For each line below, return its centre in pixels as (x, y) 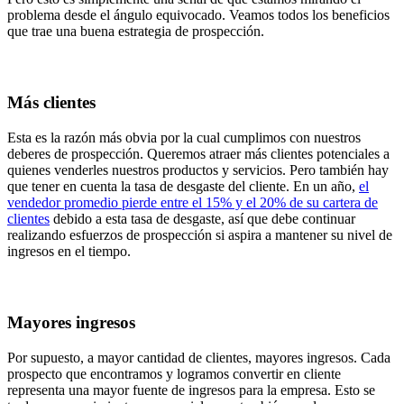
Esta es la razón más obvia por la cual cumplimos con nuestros (184, 137)
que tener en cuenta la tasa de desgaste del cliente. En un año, (183, 186)
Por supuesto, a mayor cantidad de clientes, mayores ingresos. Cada (199, 358)
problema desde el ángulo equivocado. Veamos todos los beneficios (198, 14)
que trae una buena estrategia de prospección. (136, 31)
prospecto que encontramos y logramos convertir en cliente (174, 374)
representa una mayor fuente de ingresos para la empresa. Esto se (191, 390)
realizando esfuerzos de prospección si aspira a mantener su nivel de (200, 234)
